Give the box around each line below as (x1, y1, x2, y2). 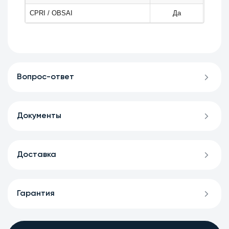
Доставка (17, 151, 57, 159)
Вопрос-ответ (17, 73, 75, 82)
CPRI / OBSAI (30, 9, 73, 17)
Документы (17, 112, 62, 121)
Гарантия (17, 190, 55, 198)
